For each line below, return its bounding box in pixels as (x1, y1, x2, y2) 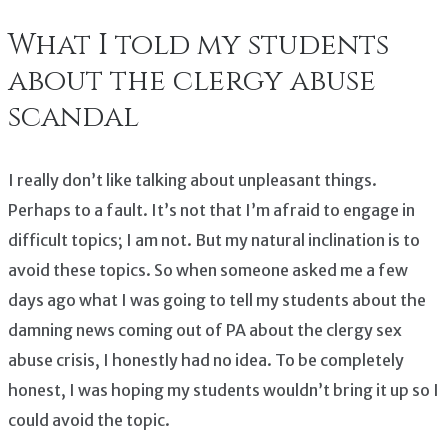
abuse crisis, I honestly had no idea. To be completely (8, 349, 404, 370)
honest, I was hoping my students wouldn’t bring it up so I (8, 379, 439, 400)
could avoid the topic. (8, 409, 170, 430)
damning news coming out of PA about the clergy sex (8, 319, 402, 340)
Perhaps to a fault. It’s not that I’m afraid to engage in (8, 199, 415, 220)
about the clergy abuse (8, 61, 376, 101)
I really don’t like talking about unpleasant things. (8, 169, 377, 190)
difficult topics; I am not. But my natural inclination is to (8, 229, 420, 250)
